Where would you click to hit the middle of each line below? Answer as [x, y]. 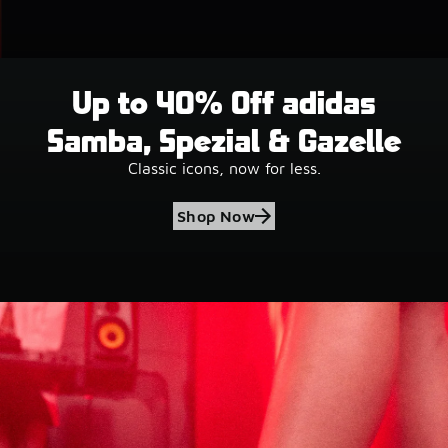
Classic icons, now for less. [224, 167]
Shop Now [216, 215]
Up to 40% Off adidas [224, 100]
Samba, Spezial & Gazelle [224, 138]
